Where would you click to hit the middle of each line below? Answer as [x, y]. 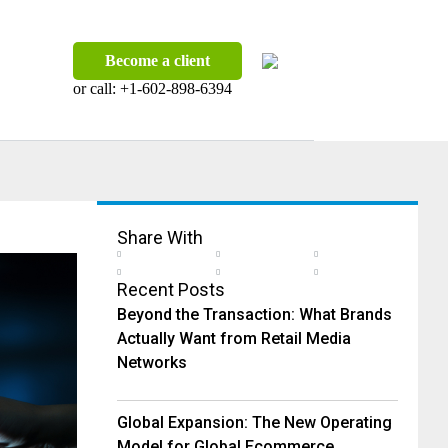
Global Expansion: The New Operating [254, 422]
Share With [160, 237]
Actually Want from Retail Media [234, 338]
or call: [96, 88]
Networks [152, 362]
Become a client [157, 60]
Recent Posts [171, 289]
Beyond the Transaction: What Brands [254, 314]
